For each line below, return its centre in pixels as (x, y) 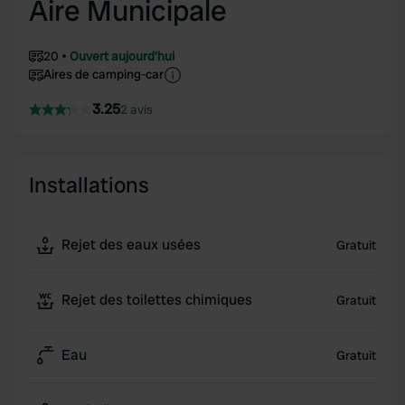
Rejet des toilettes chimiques (157, 300)
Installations (89, 185)
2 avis (137, 109)
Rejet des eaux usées (131, 245)
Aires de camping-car (104, 74)
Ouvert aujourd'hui (122, 56)
